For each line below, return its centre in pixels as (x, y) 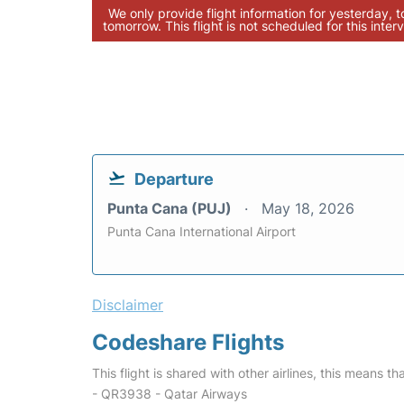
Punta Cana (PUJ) (171, 208)
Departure (174, 179)
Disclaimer (128, 305)
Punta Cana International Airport (202, 231)
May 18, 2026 (308, 208)
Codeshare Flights (188, 342)
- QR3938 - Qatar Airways (170, 394)
